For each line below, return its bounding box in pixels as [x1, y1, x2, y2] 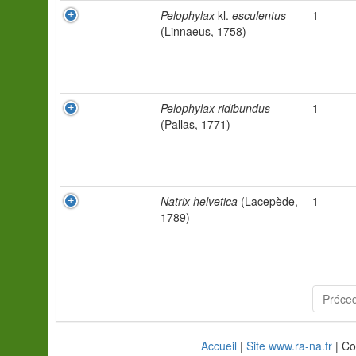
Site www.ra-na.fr [246, 338, 332, 354]
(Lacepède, [238, 193, 298, 209]
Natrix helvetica [161, 193, 238, 209]
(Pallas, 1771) [161, 116, 230, 132]
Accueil [201, 338, 237, 354]
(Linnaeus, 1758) [161, 23, 246, 39]
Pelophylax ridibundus [161, 100, 270, 116]
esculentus [229, 7, 286, 23]
